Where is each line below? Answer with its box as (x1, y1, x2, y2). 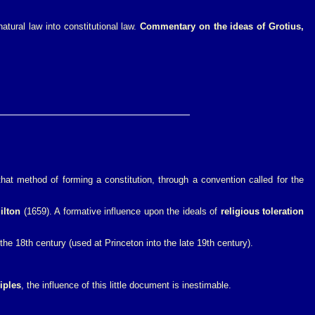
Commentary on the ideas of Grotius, (140, 21, 304, 32)
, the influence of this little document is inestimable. (21, 280, 231, 290)
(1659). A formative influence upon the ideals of (20, 206, 221, 217)
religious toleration (220, 206, 304, 217)
